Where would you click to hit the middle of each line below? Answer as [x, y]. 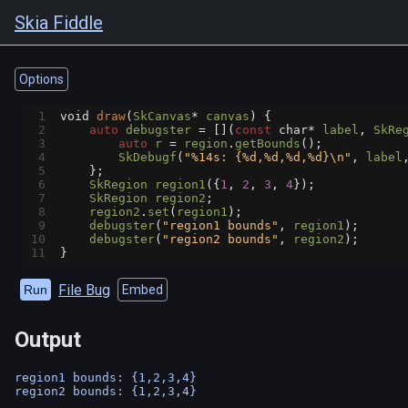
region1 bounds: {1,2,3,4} [106, 377]
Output [48, 339]
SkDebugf [148, 157]
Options [41, 79]
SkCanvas [162, 116]
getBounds [268, 143]
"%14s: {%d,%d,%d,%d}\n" [268, 157]
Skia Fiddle [59, 22]
